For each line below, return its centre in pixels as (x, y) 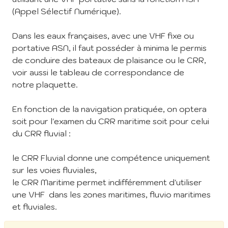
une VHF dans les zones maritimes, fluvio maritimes (111, 194)
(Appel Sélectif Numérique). (67, 11)
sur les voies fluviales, (55, 170)
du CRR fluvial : (41, 133)
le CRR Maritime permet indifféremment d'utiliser (107, 182)
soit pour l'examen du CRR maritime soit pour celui (111, 121)
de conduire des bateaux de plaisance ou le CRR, (109, 60)
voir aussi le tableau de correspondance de (98, 72)
